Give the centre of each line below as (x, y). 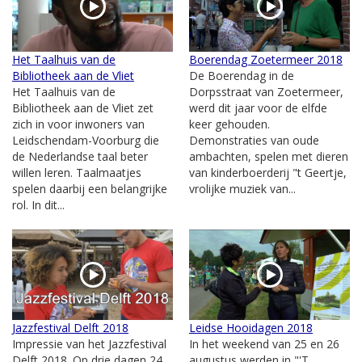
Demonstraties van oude (254, 140)
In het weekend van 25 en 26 (264, 343)
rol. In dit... (38, 204)
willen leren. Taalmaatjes (77, 172)
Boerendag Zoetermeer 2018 (266, 59)
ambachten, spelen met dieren (269, 156)
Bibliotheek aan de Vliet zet (83, 107)
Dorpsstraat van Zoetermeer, (266, 91)
